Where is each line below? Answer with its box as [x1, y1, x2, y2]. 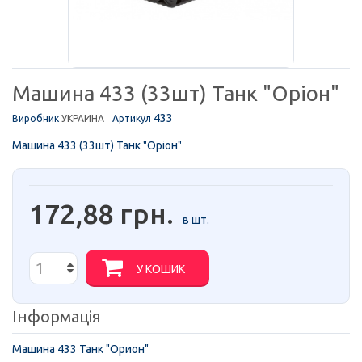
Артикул [112, 112, 151, 124]
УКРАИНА [61, 112, 104, 124]
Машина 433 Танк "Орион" [12, 342, 149, 356]
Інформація [12, 306, 101, 326]
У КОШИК [137, 262, 185, 276]
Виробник [12, 112, 59, 124]
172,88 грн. [29, 197, 174, 229]
